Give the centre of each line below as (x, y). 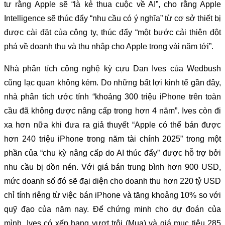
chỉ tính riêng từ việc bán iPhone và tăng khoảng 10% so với (113, 195)
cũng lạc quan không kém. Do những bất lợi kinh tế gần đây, (113, 82)
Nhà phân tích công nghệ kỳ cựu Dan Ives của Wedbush (113, 68)
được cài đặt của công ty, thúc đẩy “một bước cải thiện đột (113, 32)
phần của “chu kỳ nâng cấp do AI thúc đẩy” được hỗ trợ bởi (113, 153)
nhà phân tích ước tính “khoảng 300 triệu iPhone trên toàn (113, 96)
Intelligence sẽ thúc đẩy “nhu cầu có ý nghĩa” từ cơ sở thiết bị (113, 18)
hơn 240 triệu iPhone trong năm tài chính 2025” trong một (113, 139)
